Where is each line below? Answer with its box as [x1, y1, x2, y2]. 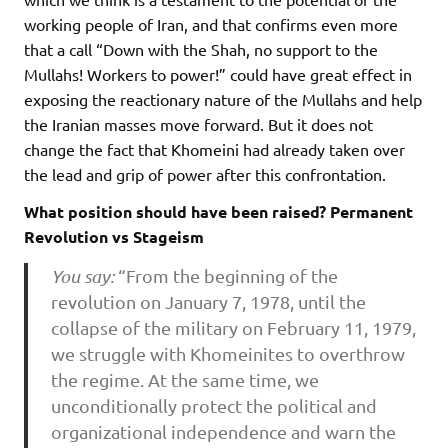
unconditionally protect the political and [50, 394, 377, 416]
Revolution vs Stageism [24, 226, 204, 248]
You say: [50, 264, 118, 287]
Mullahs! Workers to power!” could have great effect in [24, 64, 412, 85]
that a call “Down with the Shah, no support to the [24, 39, 378, 60]
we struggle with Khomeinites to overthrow [50, 342, 405, 364]
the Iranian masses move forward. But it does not [24, 114, 373, 135]
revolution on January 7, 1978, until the [50, 290, 366, 312]
